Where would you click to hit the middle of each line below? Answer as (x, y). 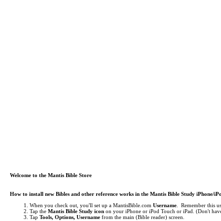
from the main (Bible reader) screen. (142, 217)
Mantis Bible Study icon (76, 211)
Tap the (39, 211)
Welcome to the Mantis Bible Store (51, 175)
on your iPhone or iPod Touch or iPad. (149, 211)
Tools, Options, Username (70, 217)
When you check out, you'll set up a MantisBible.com (91, 205)
